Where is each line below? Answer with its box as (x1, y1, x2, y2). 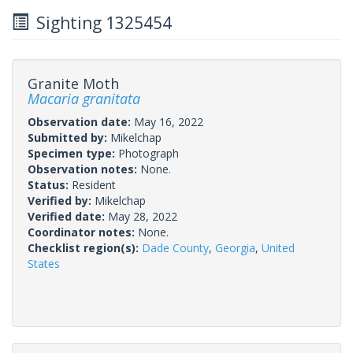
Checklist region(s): (28, 240, 142, 255)
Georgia (215, 240, 255, 255)
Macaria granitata (28, 88, 140, 108)
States (28, 255, 60, 271)
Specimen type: (28, 145, 118, 161)
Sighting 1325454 (28, 11, 172, 34)
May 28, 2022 (108, 208, 177, 224)
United (262, 240, 295, 255)
